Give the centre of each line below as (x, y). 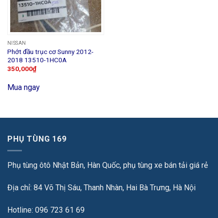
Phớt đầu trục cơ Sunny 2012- (50, 51)
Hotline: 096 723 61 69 (46, 210)
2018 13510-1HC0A (37, 60)
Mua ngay (23, 88)
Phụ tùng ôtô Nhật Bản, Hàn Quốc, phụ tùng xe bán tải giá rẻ (108, 165)
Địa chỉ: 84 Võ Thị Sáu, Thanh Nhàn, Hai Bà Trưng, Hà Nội (101, 187)
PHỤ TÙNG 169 (37, 139)
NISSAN (17, 43)
